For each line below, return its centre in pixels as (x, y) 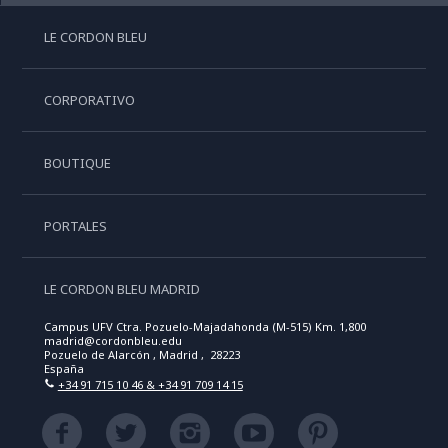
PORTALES (75, 226)
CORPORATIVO (89, 100)
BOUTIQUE (77, 163)
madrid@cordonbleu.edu (112, 341)
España (63, 369)
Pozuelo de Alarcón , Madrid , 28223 (141, 355)
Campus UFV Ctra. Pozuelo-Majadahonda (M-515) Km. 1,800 (204, 327)
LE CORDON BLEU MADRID (121, 289)
